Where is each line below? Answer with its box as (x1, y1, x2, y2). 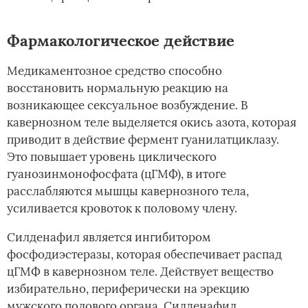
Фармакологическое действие (7, 30, 234, 50)
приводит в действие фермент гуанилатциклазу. (7, 131, 279, 147)
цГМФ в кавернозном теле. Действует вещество (7, 263, 274, 279)
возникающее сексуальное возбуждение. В (7, 97, 248, 113)
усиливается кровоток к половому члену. (7, 200, 237, 216)
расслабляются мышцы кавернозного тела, (7, 183, 249, 199)
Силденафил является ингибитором (7, 229, 211, 245)
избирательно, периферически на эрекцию (7, 280, 250, 296)
